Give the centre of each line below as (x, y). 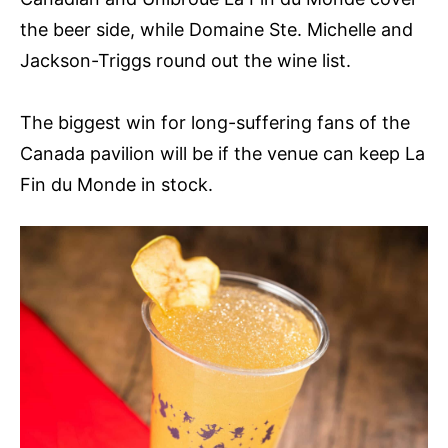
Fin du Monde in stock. (116, 185)
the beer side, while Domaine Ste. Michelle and (216, 30)
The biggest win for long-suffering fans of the (215, 123)
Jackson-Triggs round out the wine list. (185, 61)
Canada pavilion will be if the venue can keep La (222, 154)
